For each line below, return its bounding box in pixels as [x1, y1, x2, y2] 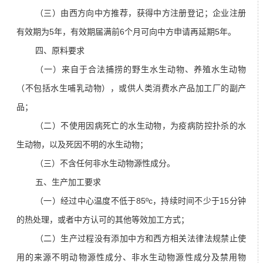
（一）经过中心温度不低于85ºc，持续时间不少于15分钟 [35, 196, 246, 206]
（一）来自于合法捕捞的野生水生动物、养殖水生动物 [35, 65, 246, 75]
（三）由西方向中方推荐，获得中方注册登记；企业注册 [35, 8, 246, 18]
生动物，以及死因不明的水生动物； [16, 140, 148, 150]
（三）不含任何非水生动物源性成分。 [35, 159, 175, 168]
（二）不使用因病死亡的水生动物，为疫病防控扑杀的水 [35, 121, 246, 131]
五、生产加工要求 [35, 177, 101, 187]
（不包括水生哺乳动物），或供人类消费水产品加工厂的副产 [16, 83, 246, 93]
